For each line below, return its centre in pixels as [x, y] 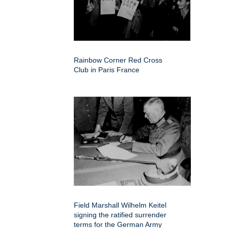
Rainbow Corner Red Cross [118, 60]
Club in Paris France [107, 69]
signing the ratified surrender [120, 215]
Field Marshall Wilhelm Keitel [120, 205]
